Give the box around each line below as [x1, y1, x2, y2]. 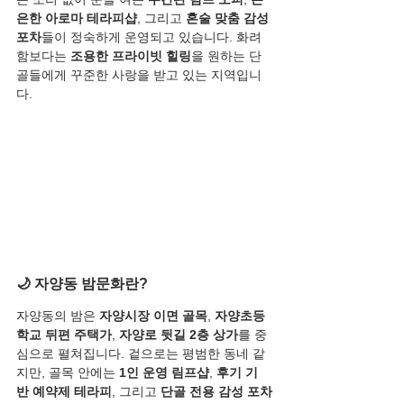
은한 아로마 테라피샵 [16, 11, 137, 25]
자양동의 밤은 [16, 308, 99, 324]
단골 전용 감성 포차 [161, 384, 272, 399]
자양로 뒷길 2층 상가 [119, 327, 238, 343]
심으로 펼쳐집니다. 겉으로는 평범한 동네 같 [16, 346, 265, 362]
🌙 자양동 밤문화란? [16, 276, 148, 292]
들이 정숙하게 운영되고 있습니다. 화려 [41, 30, 262, 44]
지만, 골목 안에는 [16, 365, 119, 381]
